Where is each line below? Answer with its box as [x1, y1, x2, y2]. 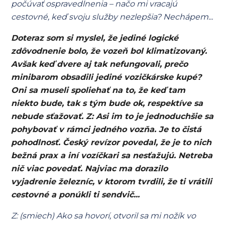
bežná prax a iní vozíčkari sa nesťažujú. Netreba [11, 151, 213, 160]
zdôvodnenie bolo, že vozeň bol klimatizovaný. [11, 46, 207, 56]
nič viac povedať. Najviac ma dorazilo [11, 164, 168, 173]
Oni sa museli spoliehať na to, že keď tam [11, 85, 186, 95]
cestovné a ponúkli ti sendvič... [11, 190, 140, 199]
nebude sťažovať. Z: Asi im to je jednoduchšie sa [11, 111, 214, 121]
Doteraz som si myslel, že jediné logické [11, 33, 179, 43]
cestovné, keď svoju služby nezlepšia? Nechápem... [11, 12, 213, 22]
